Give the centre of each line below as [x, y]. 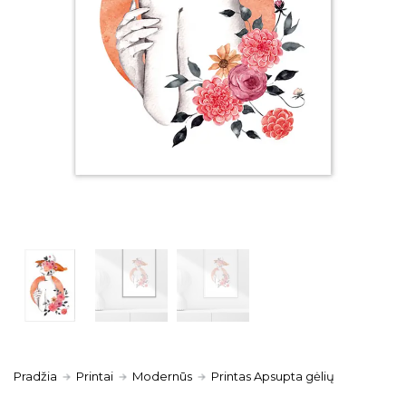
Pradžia [35, 376]
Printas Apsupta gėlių [273, 376]
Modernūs [162, 376]
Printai [95, 376]
